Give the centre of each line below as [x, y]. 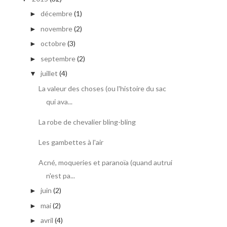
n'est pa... [60, 175]
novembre [56, 28]
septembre [58, 58]
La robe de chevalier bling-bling [87, 122]
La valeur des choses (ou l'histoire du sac [102, 88]
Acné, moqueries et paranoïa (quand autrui [105, 162]
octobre [53, 44]
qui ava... [59, 101]
